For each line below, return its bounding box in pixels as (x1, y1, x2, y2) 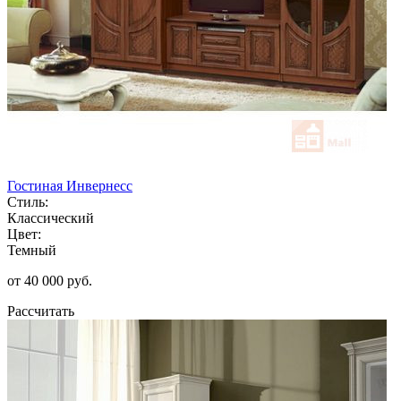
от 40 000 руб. (7, 272, 92, 288)
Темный (7, 242, 56, 258)
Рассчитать (7, 303, 74, 319)
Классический (7, 209, 94, 226)
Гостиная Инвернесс (7, 177, 132, 193)
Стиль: (7, 193, 48, 209)
